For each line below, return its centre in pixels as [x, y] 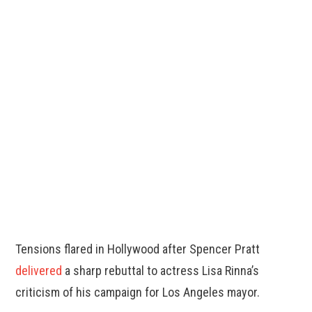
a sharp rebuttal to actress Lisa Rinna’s [161, 271]
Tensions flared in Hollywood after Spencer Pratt [138, 249]
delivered [39, 271]
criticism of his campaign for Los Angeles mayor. [138, 292]
